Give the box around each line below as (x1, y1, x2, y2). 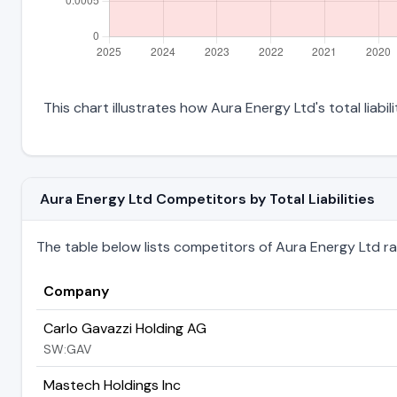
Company (43, 281, 109, 300)
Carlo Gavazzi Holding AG (43, 318, 206, 338)
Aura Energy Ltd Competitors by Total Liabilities (40, 189, 375, 208)
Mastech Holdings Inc (43, 375, 181, 394)
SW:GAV (43, 340, 91, 357)
